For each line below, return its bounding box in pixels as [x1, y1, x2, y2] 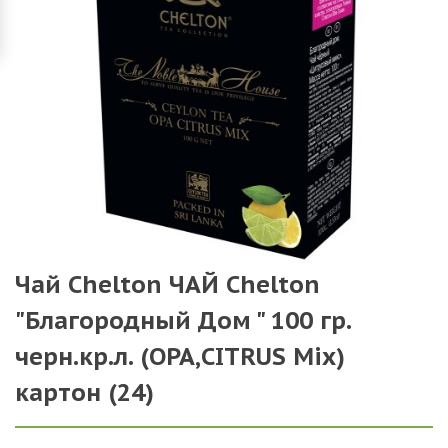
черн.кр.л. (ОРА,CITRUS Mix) [15, 341, 345, 372]
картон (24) [15, 377, 154, 408]
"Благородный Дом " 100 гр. [15, 305, 352, 336]
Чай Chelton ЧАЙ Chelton [15, 269, 320, 300]
